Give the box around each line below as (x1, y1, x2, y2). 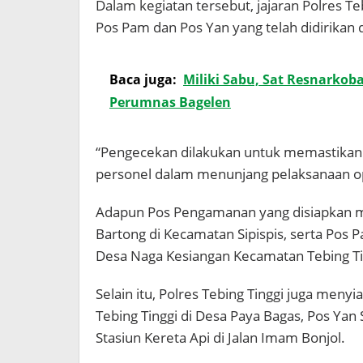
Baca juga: (109, 70, 177, 89)
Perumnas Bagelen (109, 93, 231, 112)
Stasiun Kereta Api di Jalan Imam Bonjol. (96, 328, 345, 348)
